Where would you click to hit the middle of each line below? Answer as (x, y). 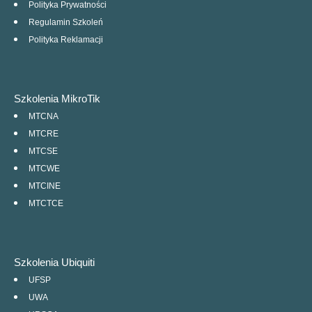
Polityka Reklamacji (66, 40)
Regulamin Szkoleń (66, 23)
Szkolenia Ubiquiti (54, 263)
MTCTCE (46, 204)
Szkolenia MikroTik (57, 99)
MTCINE (45, 186)
